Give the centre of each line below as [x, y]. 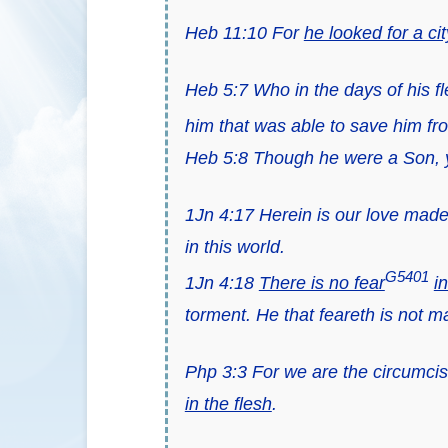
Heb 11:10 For [244, 33]
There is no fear [321, 283]
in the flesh [228, 404]
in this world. [234, 247]
